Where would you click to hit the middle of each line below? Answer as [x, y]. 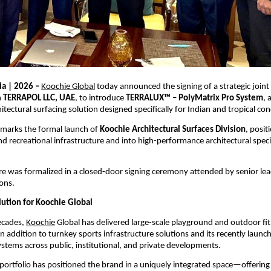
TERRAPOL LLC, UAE [39, 99]
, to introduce [100, 99]
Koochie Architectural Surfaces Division [173, 129]
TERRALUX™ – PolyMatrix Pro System [194, 99]
